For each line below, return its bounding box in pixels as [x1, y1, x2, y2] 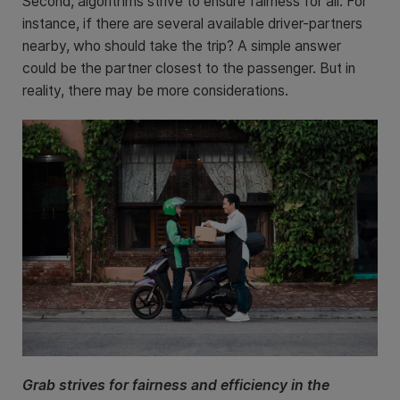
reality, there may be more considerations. [22, 82, 288, 99]
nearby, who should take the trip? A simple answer [22, 37, 341, 54]
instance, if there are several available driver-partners [22, 15, 362, 32]
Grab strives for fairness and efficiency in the [22, 377, 329, 395]
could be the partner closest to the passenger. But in [22, 60, 355, 77]
